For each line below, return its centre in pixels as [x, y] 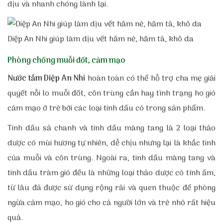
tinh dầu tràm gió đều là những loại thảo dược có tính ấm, [111, 173]
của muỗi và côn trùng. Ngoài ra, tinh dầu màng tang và [111, 159]
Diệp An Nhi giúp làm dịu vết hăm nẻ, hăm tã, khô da [101, 40]
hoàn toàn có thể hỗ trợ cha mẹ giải [151, 79]
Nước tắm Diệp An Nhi [47, 79]
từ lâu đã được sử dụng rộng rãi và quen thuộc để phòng [111, 188]
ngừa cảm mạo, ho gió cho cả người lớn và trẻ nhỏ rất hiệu [111, 203]
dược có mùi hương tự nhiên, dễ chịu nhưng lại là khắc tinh [111, 144]
